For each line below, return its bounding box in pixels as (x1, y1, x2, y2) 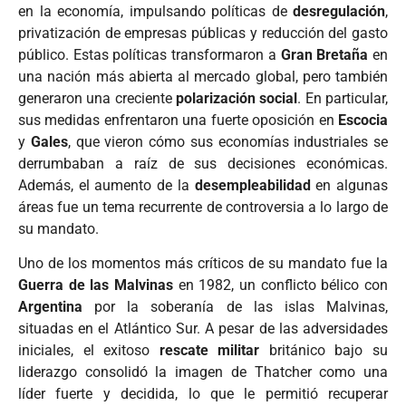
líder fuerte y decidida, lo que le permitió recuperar (18, 385, 388, 403)
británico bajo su (259, 342, 389, 360)
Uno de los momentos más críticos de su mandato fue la (18, 255, 388, 273)
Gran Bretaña (280, 45, 369, 63)
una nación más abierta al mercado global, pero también (18, 67, 388, 85)
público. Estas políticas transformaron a (18, 45, 281, 63)
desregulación (293, 2, 385, 20)
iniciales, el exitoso (18, 342, 159, 360)
